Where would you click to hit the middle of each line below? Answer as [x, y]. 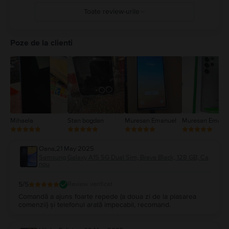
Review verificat [90, 184]
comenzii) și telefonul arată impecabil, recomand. [95, 204]
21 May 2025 [75, 148]
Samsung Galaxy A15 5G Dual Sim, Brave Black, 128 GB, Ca [124, 157]
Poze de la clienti [41, 43]
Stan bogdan [86, 120]
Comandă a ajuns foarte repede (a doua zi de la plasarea [107, 196]
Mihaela [22, 120]
